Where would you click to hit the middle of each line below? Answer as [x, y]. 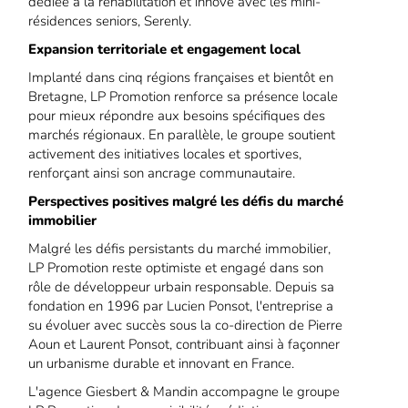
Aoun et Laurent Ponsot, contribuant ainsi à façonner [184, 345]
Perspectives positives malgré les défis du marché [186, 202]
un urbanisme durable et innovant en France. [162, 364]
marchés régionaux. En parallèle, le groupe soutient [182, 135]
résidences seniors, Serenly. [110, 21]
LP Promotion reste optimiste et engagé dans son [176, 268]
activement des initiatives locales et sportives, [165, 154]
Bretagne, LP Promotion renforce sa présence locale [184, 97]
